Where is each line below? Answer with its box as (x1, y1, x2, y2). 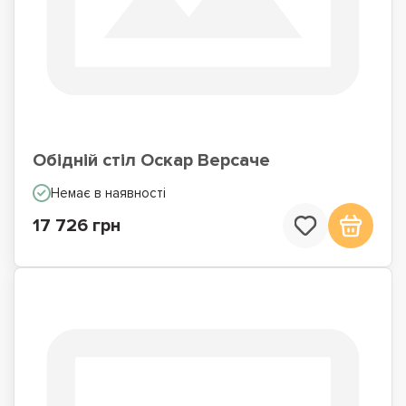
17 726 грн (33, 215, 121, 237)
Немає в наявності (51, 185, 166, 201)
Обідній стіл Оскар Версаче (33, 150, 270, 171)
